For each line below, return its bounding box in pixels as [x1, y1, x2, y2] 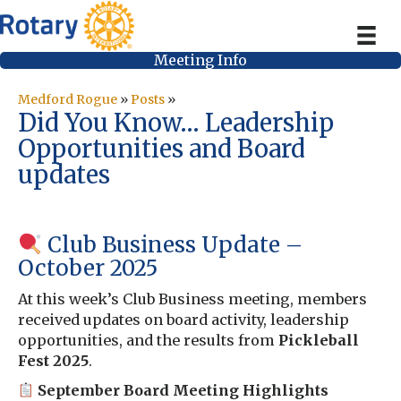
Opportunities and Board [18, 133, 305, 165]
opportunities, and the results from [18, 330, 278, 349]
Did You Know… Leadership [18, 107, 334, 139]
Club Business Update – [42, 230, 303, 259]
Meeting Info [154, 51, 247, 70]
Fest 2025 [18, 351, 89, 370]
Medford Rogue [18, 91, 117, 108]
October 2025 [18, 253, 158, 282]
